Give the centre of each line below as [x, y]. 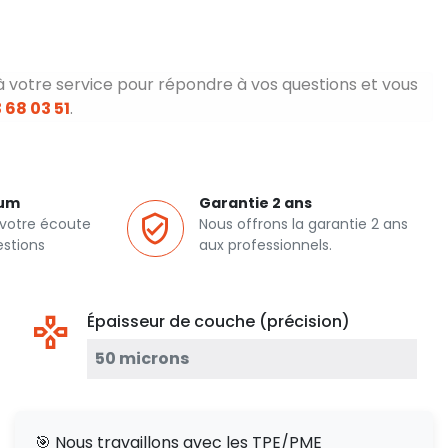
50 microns [142, 358]
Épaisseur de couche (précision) [218, 321]
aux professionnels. [265, 245]
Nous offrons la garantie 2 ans [303, 224]
